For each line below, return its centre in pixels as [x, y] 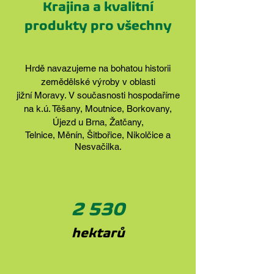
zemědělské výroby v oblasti [98, 82]
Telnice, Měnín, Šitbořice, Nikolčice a [98, 135]
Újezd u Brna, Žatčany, [98, 122]
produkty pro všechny [98, 25]
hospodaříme [152, 95]
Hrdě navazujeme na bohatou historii [98, 68]
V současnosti [97, 95]
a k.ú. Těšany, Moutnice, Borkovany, [100, 109]
